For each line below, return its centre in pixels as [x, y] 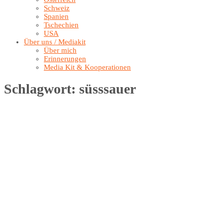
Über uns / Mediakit [55, 42]
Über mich [60, 50]
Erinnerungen [65, 59]
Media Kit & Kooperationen [87, 67]
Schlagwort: [42, 89]
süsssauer [108, 89]
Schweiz [57, 8]
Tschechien [61, 25]
